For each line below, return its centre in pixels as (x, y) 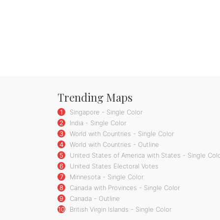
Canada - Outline (94, 198)
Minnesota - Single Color (106, 177)
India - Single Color (97, 123)
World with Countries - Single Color (121, 133)
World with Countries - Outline (113, 144)
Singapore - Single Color (105, 112)
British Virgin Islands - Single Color (120, 209)
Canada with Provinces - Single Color (124, 187)
